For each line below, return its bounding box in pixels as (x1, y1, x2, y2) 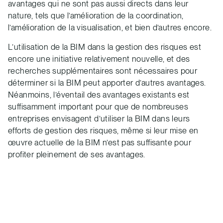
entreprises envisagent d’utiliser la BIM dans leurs (8, 113, 190, 124)
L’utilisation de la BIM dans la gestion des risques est (8, 42, 201, 52)
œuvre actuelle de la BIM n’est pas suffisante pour (8, 137, 191, 148)
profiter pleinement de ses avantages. (8, 149, 145, 160)
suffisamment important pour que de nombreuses (8, 102, 188, 112)
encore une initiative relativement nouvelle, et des (8, 54, 190, 64)
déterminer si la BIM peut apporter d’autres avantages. (8, 78, 206, 88)
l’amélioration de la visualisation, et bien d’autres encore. (8, 22, 212, 33)
